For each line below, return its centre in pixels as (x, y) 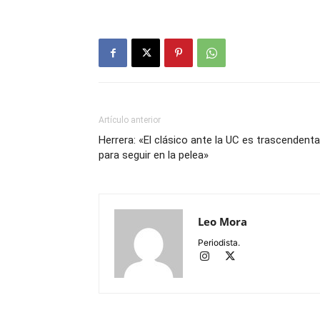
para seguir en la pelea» (154, 155)
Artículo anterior (130, 120)
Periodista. (219, 243)
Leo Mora (222, 222)
